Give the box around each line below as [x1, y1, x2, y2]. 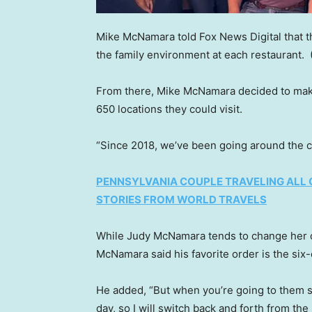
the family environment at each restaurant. [96, 48, 307, 61]
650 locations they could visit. [96, 102, 245, 116]
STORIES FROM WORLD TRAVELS [96, 193, 267, 206]
